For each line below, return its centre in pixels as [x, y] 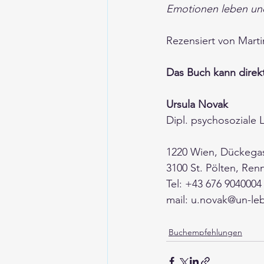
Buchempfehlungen [205, 232]
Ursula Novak [197, 104]
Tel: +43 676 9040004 [214, 184]
